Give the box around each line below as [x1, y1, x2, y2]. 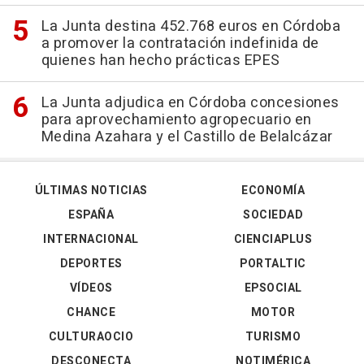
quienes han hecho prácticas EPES [41, 50, 280, 71]
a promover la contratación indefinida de [41, 32, 319, 54]
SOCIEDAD [243, 206, 303, 223]
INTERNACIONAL [43, 231, 139, 248]
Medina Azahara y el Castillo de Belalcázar [41, 126, 333, 148]
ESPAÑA [68, 206, 114, 223]
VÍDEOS [69, 279, 113, 297]
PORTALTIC [240, 255, 306, 272]
